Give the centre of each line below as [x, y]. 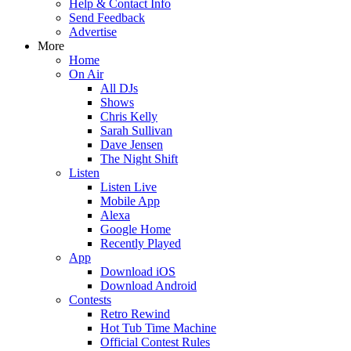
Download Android [148, 286]
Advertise [93, 32]
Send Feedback [107, 18]
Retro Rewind [135, 314]
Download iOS [138, 271]
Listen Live [128, 187]
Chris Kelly [129, 116]
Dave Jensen [132, 145]
